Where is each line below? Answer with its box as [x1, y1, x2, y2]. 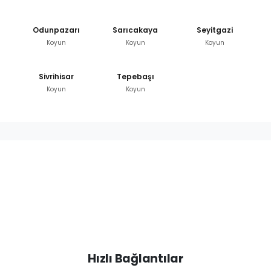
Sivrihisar [38, 71, 74, 82]
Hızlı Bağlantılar [88, 250, 183, 267]
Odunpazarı [32, 25, 80, 36]
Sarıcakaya [113, 25, 158, 36]
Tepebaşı [116, 71, 154, 82]
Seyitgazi [197, 25, 233, 36]
